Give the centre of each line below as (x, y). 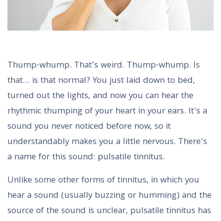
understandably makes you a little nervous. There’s (107, 142)
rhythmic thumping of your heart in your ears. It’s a (107, 111)
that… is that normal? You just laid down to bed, (101, 81)
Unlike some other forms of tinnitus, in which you (103, 181)
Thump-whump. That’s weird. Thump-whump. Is (104, 66)
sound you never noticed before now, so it (89, 127)
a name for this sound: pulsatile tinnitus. (86, 157)
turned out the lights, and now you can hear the (100, 96)
